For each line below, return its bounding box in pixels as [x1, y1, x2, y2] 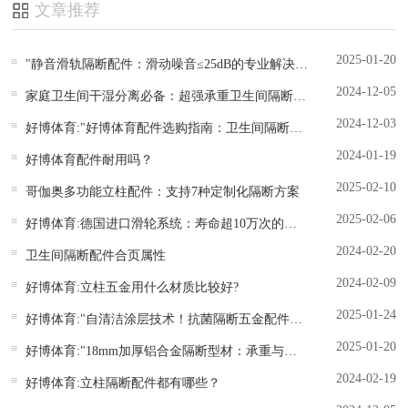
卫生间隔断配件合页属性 [25, 249, 167, 262]
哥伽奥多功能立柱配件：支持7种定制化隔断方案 [25, 185, 301, 199]
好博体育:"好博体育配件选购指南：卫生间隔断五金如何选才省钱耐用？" [290, 121, 303, 135]
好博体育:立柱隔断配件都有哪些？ [25, 376, 221, 390]
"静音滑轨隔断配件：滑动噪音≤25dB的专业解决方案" [295, 57, 309, 71]
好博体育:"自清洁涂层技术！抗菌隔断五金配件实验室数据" [290, 312, 303, 326]
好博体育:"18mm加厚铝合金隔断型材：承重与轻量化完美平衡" [284, 344, 298, 358]
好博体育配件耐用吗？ [25, 153, 154, 167]
